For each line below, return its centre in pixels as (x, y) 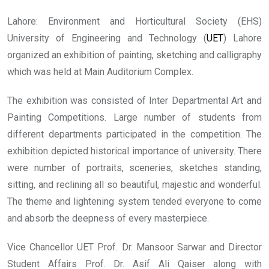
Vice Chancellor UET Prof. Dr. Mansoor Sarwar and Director (134, 247)
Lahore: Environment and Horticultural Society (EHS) (134, 22)
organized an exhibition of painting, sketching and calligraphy (134, 55)
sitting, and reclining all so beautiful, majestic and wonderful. (134, 185)
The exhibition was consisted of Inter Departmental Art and (134, 101)
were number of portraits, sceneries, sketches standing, (134, 168)
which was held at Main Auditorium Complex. (100, 72)
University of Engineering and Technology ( (107, 38)
